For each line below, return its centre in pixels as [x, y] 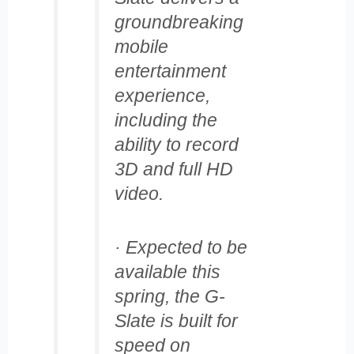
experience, [162, 95]
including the [166, 120]
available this [167, 271]
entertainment [170, 71]
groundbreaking [179, 22]
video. [139, 193]
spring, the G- [169, 296]
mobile [141, 46]
